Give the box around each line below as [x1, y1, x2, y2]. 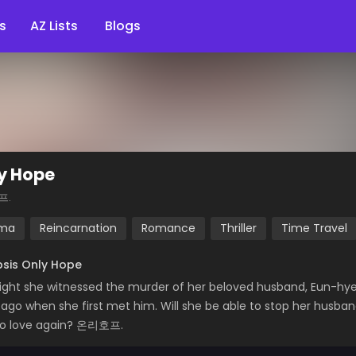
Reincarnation [40, 220, 117, 236]
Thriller [220, 220, 257, 236]
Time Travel [281, 220, 347, 236]
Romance [141, 220, 195, 236]
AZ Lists [30, 17, 82, 35]
